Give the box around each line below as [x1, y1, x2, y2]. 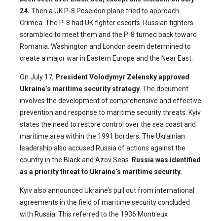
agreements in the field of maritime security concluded [20, 198, 190, 206]
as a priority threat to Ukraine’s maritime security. [20, 167, 182, 176]
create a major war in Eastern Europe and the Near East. [20, 54, 193, 62]
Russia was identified [132, 155, 201, 164]
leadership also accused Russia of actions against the [20, 144, 185, 152]
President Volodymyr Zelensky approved [55, 73, 189, 81]
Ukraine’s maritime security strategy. [20, 84, 141, 93]
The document [141, 84, 188, 93]
